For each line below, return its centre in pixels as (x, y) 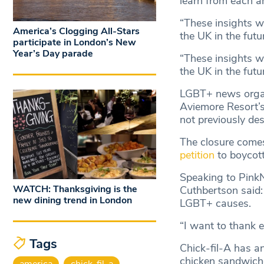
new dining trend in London (72, 200)
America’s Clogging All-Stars (76, 32)
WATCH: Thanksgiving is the (75, 189)
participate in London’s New (75, 43)
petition (197, 155)
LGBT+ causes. (217, 204)
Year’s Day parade (53, 54)
